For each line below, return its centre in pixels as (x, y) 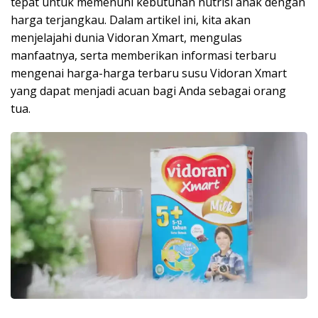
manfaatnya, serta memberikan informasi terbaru (143, 55)
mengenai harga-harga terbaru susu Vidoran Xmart (149, 73)
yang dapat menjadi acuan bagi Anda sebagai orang (148, 91)
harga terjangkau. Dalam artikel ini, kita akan (131, 20)
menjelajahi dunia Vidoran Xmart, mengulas (126, 38)
